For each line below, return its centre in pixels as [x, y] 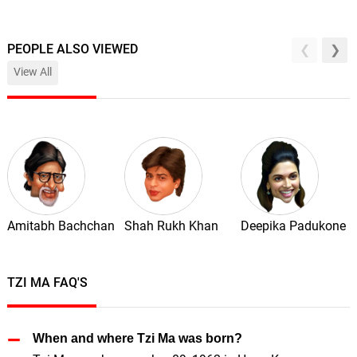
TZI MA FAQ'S [47, 282]
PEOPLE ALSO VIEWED [72, 49]
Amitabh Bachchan [61, 226]
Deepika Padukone [294, 226]
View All [32, 73]
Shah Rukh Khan [171, 226]
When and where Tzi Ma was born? [137, 338]
